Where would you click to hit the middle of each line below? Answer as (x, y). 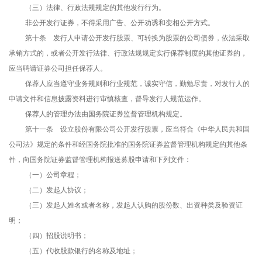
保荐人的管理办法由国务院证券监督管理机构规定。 (106, 114)
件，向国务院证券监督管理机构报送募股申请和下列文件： (100, 160)
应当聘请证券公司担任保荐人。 (58, 69)
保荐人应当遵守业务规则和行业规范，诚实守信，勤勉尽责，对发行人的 (137, 84)
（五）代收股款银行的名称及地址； (81, 251)
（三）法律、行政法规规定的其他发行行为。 (95, 8)
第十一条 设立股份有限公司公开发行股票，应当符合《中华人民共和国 (137, 130)
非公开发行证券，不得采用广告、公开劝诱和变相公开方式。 (120, 23)
